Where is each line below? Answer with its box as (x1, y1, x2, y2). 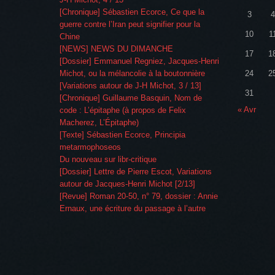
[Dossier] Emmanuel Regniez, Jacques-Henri (60, 56, 219, 66)
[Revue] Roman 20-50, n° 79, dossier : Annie (60, 192, 218, 201)
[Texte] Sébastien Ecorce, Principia (60, 130, 185, 140)
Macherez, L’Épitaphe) (60, 118, 139, 128)
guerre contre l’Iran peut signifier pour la (60, 20, 200, 29)
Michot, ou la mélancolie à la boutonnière (60, 69, 205, 79)
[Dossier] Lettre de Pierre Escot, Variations (60, 167, 212, 177)
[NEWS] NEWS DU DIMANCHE (60, 44, 173, 54)
